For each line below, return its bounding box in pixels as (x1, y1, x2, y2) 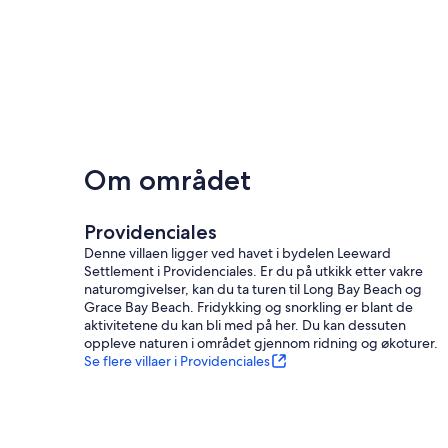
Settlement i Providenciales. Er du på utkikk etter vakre (84, 261, 423, 280)
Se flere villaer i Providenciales (84, 351, 270, 370)
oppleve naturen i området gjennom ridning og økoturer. (84, 333, 438, 352)
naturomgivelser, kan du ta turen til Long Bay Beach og (84, 279, 422, 298)
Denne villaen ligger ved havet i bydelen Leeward (84, 243, 391, 262)
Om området (84, 162, 251, 197)
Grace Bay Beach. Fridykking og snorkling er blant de (84, 297, 413, 316)
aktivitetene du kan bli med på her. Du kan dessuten (84, 315, 406, 334)
